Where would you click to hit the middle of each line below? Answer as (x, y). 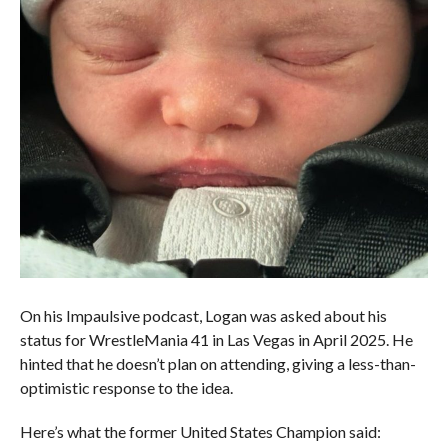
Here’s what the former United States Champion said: (200, 432)
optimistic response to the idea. (126, 388)
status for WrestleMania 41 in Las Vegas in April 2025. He (216, 340)
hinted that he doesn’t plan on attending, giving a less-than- (217, 364)
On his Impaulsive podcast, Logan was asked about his (203, 316)
